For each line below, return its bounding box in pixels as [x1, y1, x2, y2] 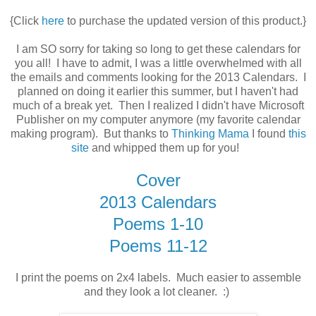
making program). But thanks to [10, 128, 171, 140]
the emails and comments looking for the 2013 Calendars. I [10, 71, 306, 84]
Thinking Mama [171, 128, 249, 140]
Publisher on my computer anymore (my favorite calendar [16, 114, 300, 126]
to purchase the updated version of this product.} [64, 15, 306, 28]
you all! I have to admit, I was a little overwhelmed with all [14, 57, 302, 70]
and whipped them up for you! [89, 142, 245, 154]
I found [248, 128, 288, 140]
